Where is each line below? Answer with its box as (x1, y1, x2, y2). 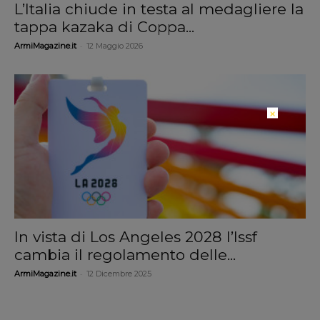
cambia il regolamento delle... (14, 245, 236, 264)
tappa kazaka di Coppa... (14, 18, 194, 36)
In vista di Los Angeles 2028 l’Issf (14, 227, 257, 246)
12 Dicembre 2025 (86, 268, 151, 279)
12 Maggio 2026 (86, 41, 143, 51)
